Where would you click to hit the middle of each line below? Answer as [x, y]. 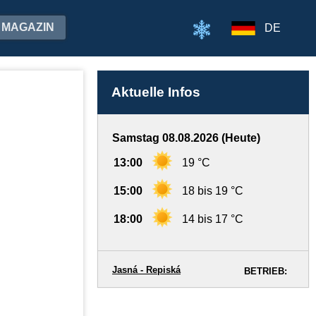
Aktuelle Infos [156, 92]
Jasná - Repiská [146, 270]
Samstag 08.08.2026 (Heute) [186, 138]
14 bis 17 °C [213, 219]
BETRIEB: [266, 271]
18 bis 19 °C [213, 191]
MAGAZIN [28, 27]
